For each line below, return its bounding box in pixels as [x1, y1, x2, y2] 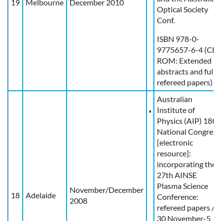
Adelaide [26, 190, 56, 200]
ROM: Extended [157, 55, 212, 65]
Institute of [157, 105, 195, 114]
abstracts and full [157, 66, 215, 76]
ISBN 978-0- [157, 34, 199, 43]
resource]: [157, 148, 191, 158]
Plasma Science [157, 181, 208, 190]
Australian [157, 94, 192, 104]
